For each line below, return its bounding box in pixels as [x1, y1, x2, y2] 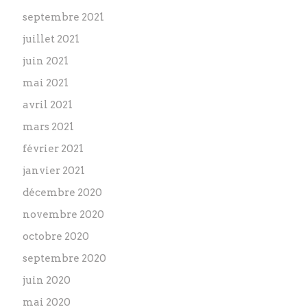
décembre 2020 [23, 186, 103, 199]
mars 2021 [23, 121, 75, 133]
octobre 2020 [23, 230, 90, 243]
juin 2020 [23, 274, 71, 286]
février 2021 [23, 143, 84, 155]
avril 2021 [23, 99, 73, 111]
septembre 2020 [23, 252, 107, 265]
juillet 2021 [23, 33, 80, 45]
